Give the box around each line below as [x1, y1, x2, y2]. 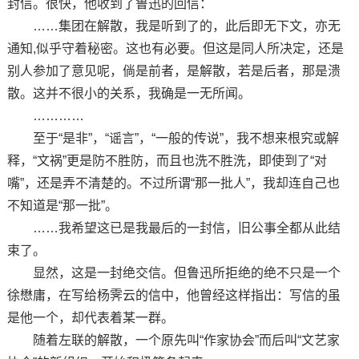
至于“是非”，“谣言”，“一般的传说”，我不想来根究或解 [6, 131, 339, 145]
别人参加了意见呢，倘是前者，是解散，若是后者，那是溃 [6, 63, 341, 78]
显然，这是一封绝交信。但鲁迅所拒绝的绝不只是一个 [6, 265, 341, 280]
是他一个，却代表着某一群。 [6, 310, 174, 325]
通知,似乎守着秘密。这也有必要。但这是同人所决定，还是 [6, 41, 344, 55]
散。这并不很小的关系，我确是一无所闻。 [6, 86, 251, 100]
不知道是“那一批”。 [6, 198, 118, 212]
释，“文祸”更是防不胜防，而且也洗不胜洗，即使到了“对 [6, 153, 327, 167]
